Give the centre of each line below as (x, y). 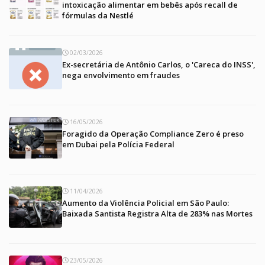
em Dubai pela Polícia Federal (118, 145)
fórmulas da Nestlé (98, 16)
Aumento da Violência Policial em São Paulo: (146, 203)
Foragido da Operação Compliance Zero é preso (153, 134)
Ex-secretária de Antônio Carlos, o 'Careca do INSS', (159, 65)
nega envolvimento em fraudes (121, 75)
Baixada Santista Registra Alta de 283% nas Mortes (157, 214)
